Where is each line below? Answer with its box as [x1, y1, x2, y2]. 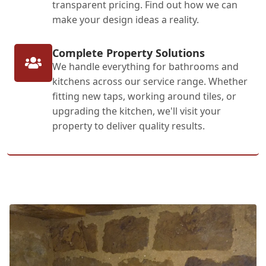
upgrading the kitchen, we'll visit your [52, 104, 221, 118]
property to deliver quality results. [52, 119, 205, 132]
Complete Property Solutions [52, 45, 205, 60]
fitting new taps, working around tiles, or [52, 89, 236, 103]
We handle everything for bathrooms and [52, 59, 239, 73]
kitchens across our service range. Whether [52, 74, 248, 88]
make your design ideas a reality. [52, 12, 199, 26]
